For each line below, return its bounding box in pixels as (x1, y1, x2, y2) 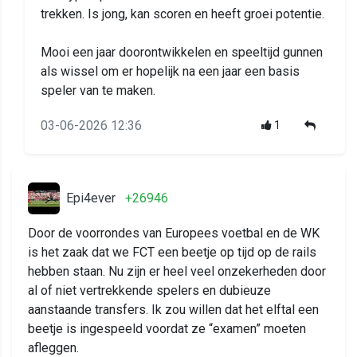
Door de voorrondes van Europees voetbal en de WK (28, 225, 320, 241)
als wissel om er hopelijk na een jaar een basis (41, 63, 300, 79)
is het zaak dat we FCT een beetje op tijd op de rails (28, 244, 316, 260)
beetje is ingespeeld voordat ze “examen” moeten (28, 320, 306, 336)
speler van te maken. (41, 82, 155, 98)
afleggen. (28, 339, 79, 355)
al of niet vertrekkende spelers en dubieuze (28, 282, 271, 298)
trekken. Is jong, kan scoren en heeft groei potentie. (41, 6, 324, 22)
